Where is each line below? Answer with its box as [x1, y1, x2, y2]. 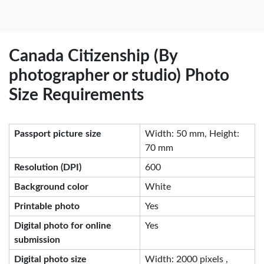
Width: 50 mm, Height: [145, 128, 239, 138]
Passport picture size [14, 128, 101, 138]
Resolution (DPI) [14, 162, 81, 172]
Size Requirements [9, 86, 144, 103]
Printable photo [14, 201, 80, 211]
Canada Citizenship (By [9, 47, 177, 64]
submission [14, 235, 60, 245]
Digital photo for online [14, 220, 111, 230]
